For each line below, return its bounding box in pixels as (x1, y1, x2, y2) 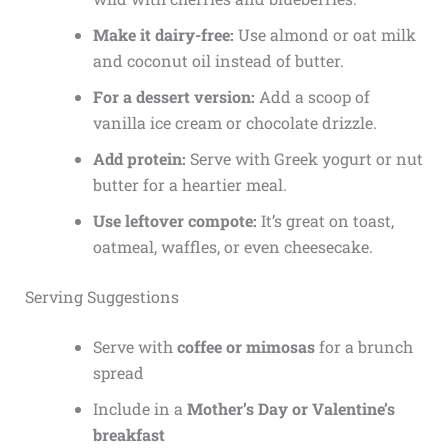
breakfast (92, 424, 165, 446)
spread (92, 362, 144, 384)
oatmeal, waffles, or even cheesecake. (92, 236, 373, 258)
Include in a (92, 398, 187, 420)
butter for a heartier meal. (92, 174, 287, 196)
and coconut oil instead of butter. (92, 50, 344, 72)
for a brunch (314, 336, 413, 358)
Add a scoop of (254, 86, 370, 108)
